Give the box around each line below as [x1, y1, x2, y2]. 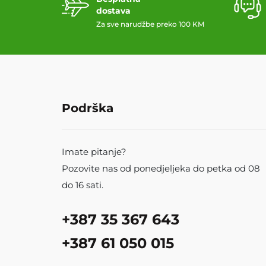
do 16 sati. [62, 179, 103, 191]
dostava [96, 5, 131, 17]
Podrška [62, 101, 113, 116]
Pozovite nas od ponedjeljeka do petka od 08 [62, 163, 260, 175]
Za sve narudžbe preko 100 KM [96, 20, 204, 29]
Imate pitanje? [62, 146, 126, 158]
